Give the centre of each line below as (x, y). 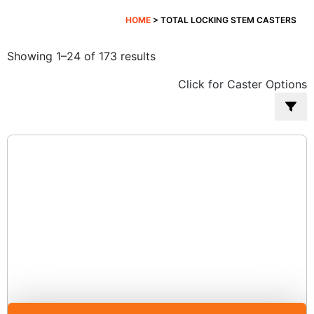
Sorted (173, 55)
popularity (182, 89)
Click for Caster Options (243, 84)
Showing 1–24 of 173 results (81, 56)
